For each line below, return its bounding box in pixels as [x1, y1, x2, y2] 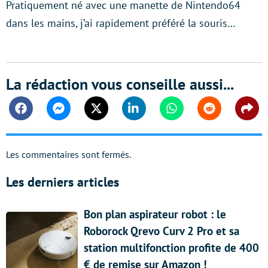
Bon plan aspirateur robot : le [84, 206, 226, 221]
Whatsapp [170, 108, 212, 120]
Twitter [95, 108, 123, 120]
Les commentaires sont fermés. [6, 148, 131, 160]
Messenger [57, 108, 102, 120]
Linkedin [133, 108, 169, 120]
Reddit [208, 108, 235, 120]
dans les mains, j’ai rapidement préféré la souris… [6, 16, 236, 30]
